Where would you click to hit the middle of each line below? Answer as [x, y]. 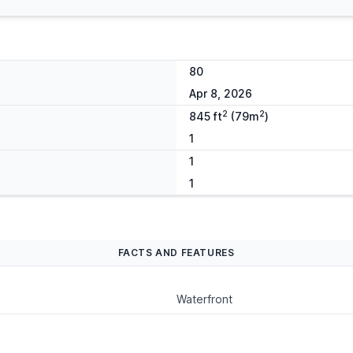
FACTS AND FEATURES [176, 253]
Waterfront [204, 299]
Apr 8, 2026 [220, 94]
